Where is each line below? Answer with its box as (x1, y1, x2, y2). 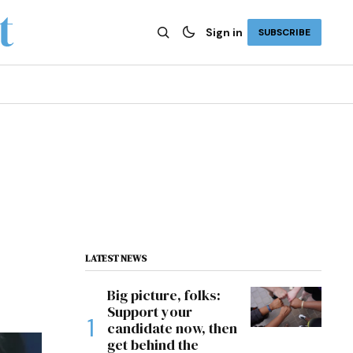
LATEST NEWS (85, 252, 147, 265)
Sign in (206, 25, 243, 39)
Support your (107, 302, 192, 321)
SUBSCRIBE (258, 26, 310, 39)
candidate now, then (107, 318, 237, 338)
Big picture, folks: (107, 285, 221, 305)
